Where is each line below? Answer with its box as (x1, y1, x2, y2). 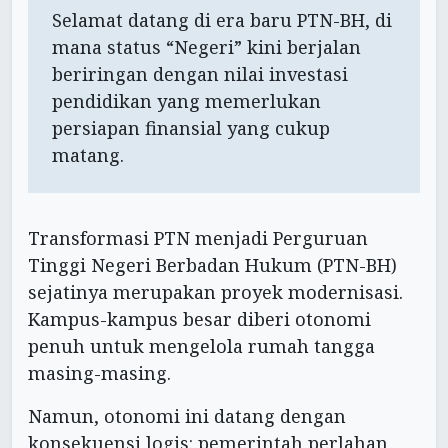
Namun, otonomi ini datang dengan (28, 403, 346, 428)
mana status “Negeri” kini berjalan (52, 34, 361, 59)
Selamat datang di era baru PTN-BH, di (52, 7, 392, 32)
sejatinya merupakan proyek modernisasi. (28, 279, 403, 304)
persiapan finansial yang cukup (52, 115, 330, 140)
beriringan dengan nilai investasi (52, 61, 348, 86)
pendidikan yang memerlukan (52, 88, 321, 113)
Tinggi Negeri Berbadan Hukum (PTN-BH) (28, 252, 397, 277)
